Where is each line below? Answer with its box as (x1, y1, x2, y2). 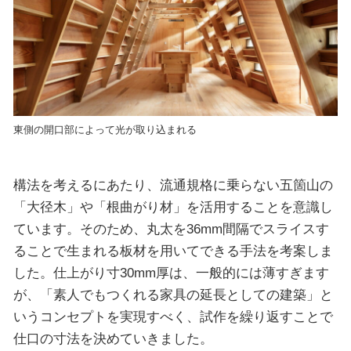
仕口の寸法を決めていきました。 (13, 330, 213, 346)
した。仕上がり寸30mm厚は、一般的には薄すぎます (13, 264, 329, 280)
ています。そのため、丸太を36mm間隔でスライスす (13, 220, 329, 237)
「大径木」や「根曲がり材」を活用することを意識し (13, 198, 333, 215)
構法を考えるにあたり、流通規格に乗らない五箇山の (13, 176, 333, 193)
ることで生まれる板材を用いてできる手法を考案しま (13, 242, 333, 259)
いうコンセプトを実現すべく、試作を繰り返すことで (13, 308, 333, 324)
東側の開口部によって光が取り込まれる (13, 124, 197, 136)
